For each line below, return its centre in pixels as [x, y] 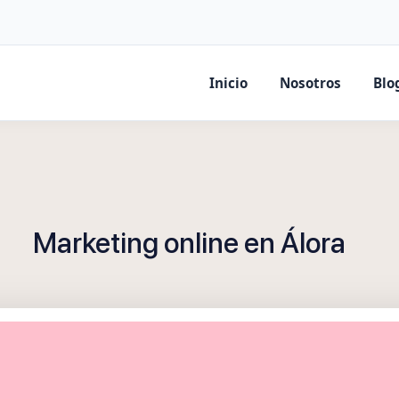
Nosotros [310, 83]
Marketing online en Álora [189, 243]
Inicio [228, 83]
